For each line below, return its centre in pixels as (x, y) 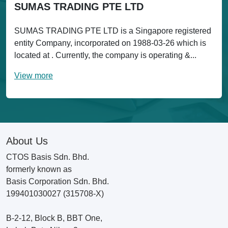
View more (34, 76)
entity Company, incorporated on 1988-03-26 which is (110, 43)
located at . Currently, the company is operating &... (105, 55)
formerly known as (39, 169)
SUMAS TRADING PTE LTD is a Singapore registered (113, 31)
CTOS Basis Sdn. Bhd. (48, 157)
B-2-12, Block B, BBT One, (54, 218)
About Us (27, 141)
